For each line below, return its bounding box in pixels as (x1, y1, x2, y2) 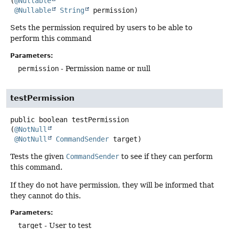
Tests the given (10, 152, 66, 161)
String (60, 6, 84, 15)
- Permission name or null (59, 64, 150, 73)
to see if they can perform (119, 152, 213, 161)
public (10, 115, 35, 124)
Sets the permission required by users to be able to (10, 24, 192, 32)
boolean (39, 115, 67, 124)
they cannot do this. (10, 192, 81, 200)
